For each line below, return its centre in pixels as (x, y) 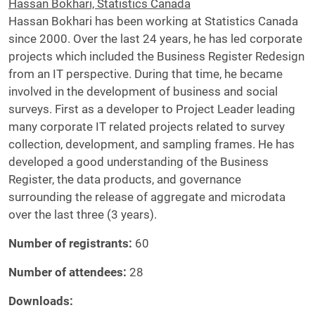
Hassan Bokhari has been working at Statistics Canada (153, 21)
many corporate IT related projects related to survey (147, 127)
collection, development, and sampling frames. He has (152, 144)
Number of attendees (66, 272)
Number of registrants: (72, 243)
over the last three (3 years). (83, 214)
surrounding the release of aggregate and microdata (147, 197)
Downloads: (42, 301)
